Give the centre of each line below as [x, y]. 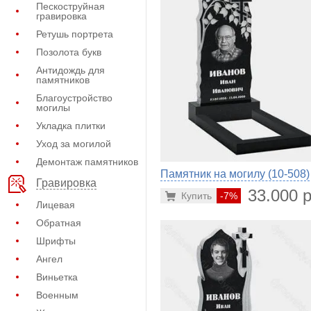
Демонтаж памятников [87, 162]
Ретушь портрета [75, 34]
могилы [53, 108]
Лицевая [56, 205]
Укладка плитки [71, 126]
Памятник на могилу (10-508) [235, 174]
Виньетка [57, 277]
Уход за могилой [74, 144]
